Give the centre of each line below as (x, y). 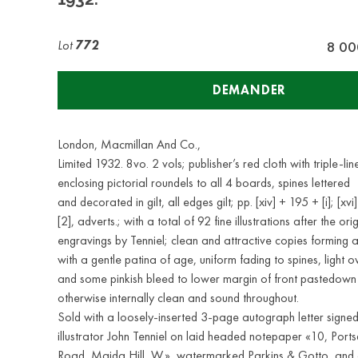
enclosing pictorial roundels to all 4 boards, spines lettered (204, 183)
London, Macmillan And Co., (129, 144)
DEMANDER (249, 90)
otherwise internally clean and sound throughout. (178, 298)
